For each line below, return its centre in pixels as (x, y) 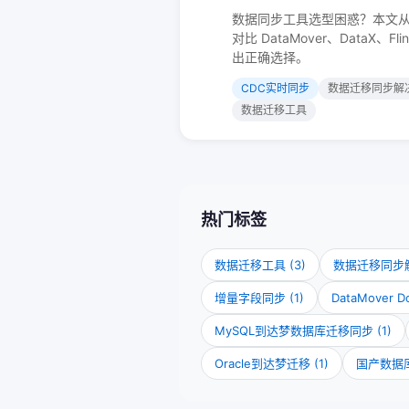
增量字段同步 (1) (259, 298)
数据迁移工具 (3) (260, 265)
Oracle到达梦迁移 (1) (272, 363)
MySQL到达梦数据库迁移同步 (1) (303, 330)
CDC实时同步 (275, 88)
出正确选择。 (270, 57)
